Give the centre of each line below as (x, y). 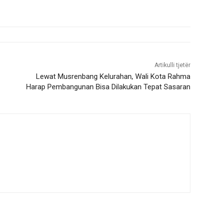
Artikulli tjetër (172, 65)
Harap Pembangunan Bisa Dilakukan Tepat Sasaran (108, 87)
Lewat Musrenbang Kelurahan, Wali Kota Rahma (113, 77)
